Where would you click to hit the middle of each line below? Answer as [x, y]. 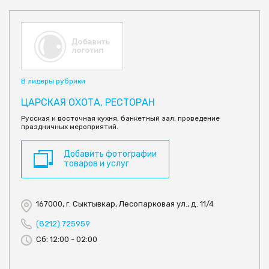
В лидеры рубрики [53, 81]
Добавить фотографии [110, 154]
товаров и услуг [96, 163]
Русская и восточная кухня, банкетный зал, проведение [120, 118]
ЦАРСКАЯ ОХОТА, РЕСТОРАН [88, 102]
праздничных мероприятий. [70, 126]
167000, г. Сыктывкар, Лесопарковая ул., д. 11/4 [125, 204]
